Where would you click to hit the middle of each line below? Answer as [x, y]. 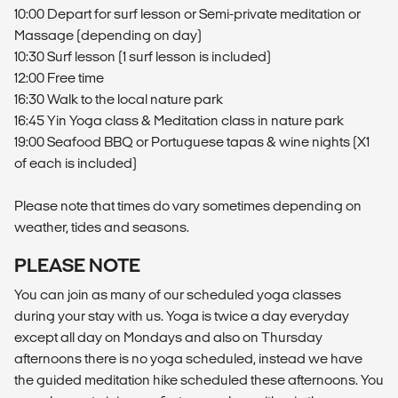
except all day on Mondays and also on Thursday [168, 338]
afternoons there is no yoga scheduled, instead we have [188, 359]
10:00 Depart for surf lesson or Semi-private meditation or [187, 14]
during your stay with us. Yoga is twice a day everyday [182, 316]
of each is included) [76, 163]
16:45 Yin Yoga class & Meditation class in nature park [179, 121]
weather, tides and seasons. [102, 227]
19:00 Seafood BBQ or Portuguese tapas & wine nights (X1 [192, 142]
